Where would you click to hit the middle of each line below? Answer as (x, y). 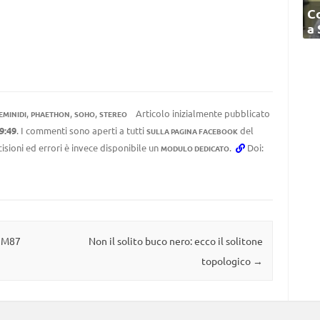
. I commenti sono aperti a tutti (81, 130)
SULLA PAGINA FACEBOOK (192, 131)
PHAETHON (50, 114)
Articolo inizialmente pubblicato (201, 113)
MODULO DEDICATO (195, 148)
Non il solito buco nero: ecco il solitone (175, 241)
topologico (227, 261)
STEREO (113, 114)
